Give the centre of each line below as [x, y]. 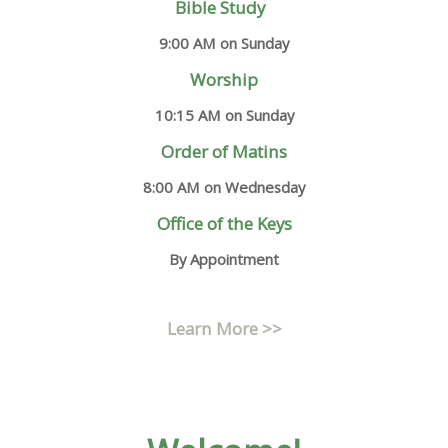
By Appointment [224, 258]
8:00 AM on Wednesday [224, 186]
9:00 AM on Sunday [224, 43]
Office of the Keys [224, 223]
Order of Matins [224, 151]
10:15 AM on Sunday [224, 115]
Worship [224, 80]
